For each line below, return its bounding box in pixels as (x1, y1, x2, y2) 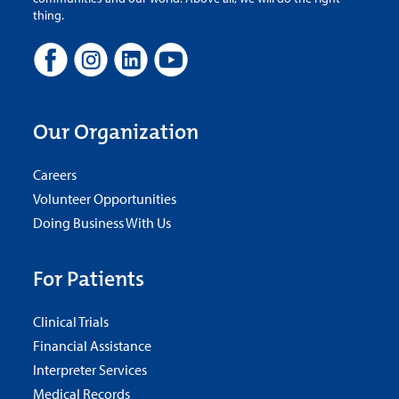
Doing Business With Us (32, 214, 171, 232)
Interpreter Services (32, 361, 147, 379)
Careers (32, 166, 77, 184)
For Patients (32, 265, 144, 294)
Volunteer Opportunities (32, 190, 176, 208)
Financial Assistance (32, 337, 151, 355)
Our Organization (32, 118, 199, 147)
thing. (32, 6, 64, 23)
